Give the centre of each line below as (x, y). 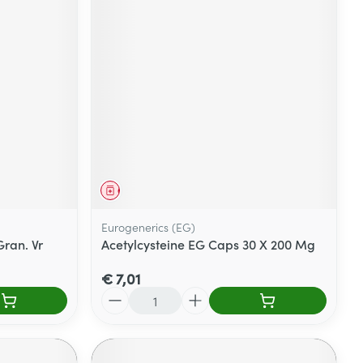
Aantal (120, 295)
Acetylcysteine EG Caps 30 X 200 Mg (209, 244)
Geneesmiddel (150, 190)
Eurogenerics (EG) (149, 227)
